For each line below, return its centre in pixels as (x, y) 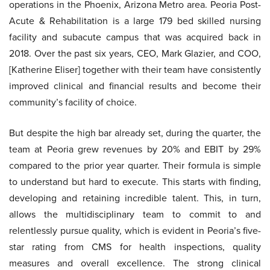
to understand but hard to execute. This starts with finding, (135, 182)
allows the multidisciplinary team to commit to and (135, 215)
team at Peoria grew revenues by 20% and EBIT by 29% (135, 149)
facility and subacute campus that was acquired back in (135, 37)
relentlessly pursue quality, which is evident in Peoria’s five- (135, 231)
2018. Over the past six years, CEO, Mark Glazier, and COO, (135, 54)
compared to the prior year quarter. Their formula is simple (135, 166)
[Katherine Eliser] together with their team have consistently (135, 70)
